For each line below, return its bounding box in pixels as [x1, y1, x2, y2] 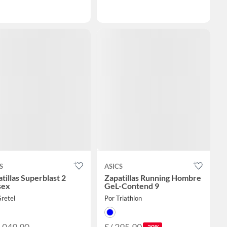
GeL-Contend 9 [104, 181, 159, 191]
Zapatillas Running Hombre [104, 173, 201, 183]
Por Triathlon [104, 194, 142, 203]
